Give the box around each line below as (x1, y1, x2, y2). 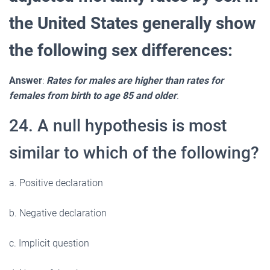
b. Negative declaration (9, 207, 107, 219)
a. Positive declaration (9, 177, 103, 189)
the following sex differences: (9, 40, 233, 60)
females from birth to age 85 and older (9, 89, 177, 101)
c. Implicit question (9, 237, 89, 249)
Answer (9, 74, 42, 86)
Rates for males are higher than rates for (46, 74, 224, 86)
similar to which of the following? (9, 142, 259, 163)
